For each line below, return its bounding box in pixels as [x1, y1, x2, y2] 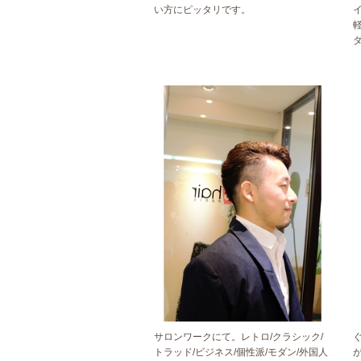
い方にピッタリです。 [154, 4, 251, 16]
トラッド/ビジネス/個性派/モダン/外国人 [154, 346, 328, 359]
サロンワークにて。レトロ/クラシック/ [154, 331, 323, 343]
